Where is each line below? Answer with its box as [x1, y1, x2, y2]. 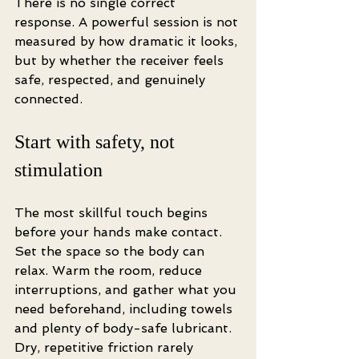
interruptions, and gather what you [14, 282, 240, 297]
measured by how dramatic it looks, [14, 34, 241, 49]
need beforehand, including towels [14, 301, 236, 317]
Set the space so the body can [14, 244, 208, 259]
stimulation [14, 159, 103, 180]
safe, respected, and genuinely [14, 72, 209, 87]
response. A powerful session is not [14, 14, 242, 30]
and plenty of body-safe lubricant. [14, 321, 236, 336]
